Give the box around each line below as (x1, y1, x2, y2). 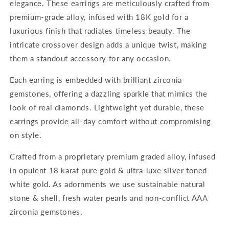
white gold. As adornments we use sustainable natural (10, 179, 205, 189)
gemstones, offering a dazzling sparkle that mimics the (10, 89, 208, 99)
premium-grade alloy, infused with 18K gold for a (10, 12, 189, 22)
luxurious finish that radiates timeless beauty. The (10, 26, 191, 36)
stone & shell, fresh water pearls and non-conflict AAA (10, 193, 208, 203)
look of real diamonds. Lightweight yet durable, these (10, 103, 204, 112)
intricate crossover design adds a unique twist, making (10, 40, 207, 50)
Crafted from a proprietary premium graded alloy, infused (10, 152, 216, 162)
